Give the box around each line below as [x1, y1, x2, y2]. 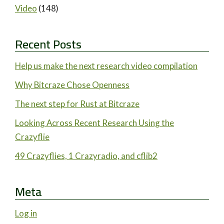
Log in [15, 208, 37, 219]
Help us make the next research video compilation [15, 60, 197, 71]
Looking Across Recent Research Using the [15, 117, 174, 128]
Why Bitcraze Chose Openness [15, 79, 129, 90]
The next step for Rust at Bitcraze [15, 98, 139, 109]
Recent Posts [15, 32, 81, 55]
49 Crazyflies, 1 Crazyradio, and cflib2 [15, 150, 157, 161]
